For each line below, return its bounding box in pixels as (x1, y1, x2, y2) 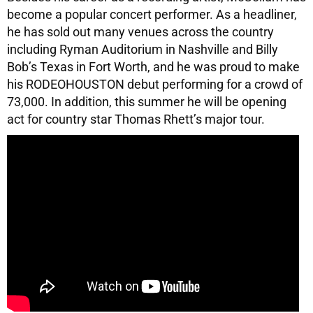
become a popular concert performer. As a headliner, (7, 6, 297, 22)
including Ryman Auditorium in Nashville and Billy (7, 41, 278, 57)
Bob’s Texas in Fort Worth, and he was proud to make (7, 59, 300, 74)
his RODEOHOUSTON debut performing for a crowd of (7, 76, 303, 92)
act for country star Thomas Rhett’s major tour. (7, 111, 265, 126)
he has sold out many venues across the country (7, 24, 274, 39)
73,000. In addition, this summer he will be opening (7, 94, 286, 109)
